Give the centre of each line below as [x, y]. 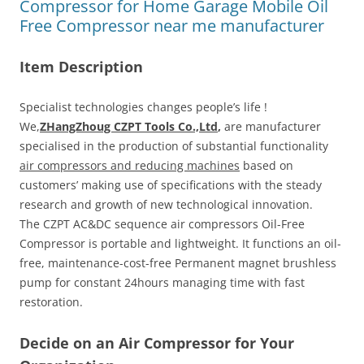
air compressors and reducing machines [130, 165]
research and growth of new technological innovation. [166, 204]
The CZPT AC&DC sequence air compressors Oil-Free [162, 224]
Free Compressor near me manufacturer [172, 26]
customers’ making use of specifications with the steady [171, 185]
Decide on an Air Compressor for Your [157, 343]
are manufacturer [271, 126]
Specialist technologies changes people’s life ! [143, 107]
